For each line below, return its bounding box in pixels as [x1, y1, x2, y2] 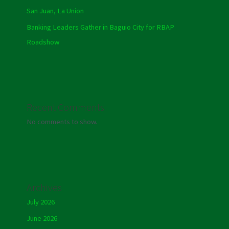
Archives [26, 180, 62, 194]
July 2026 [26, 197, 55, 207]
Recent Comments [26, 101, 104, 114]
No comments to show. [26, 117, 97, 127]
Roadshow [26, 37, 59, 47]
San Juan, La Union [26, 6, 84, 15]
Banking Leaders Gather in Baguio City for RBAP [26, 22, 174, 32]
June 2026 [26, 214, 57, 223]
